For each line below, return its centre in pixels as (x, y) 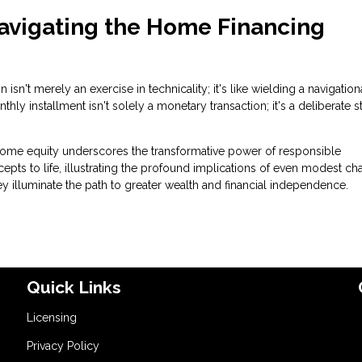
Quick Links (74, 287)
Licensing (52, 317)
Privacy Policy (63, 345)
